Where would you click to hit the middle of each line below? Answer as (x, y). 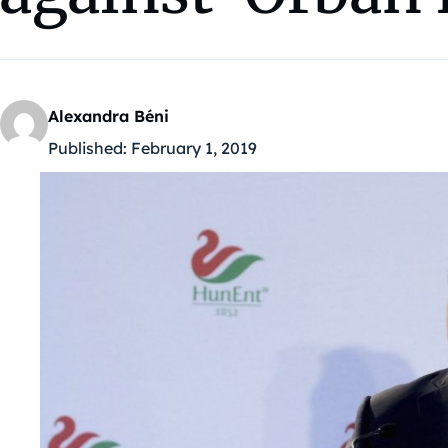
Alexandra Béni (108, 116)
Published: (87, 148)
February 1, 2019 (194, 148)
